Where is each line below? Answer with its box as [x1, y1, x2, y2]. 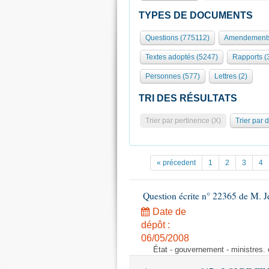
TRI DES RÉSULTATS [139, 93, 237, 103]
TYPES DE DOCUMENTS [139, 10, 253, 20]
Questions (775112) [145, 34, 210, 42]
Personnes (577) [145, 72, 200, 80]
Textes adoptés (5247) [145, 53, 218, 61]
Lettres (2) [214, 72, 247, 80]
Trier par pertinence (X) [145, 116, 221, 125]
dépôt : [141, 220, 170, 230]
